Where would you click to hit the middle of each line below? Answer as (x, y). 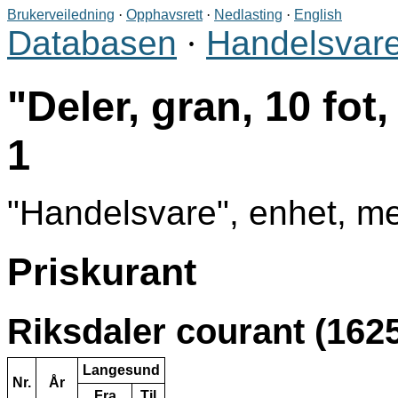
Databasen (92, 43)
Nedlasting (248, 15)
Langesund (121, 370)
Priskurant (102, 272)
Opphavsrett (164, 15)
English (318, 15)
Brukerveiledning (61, 15)
